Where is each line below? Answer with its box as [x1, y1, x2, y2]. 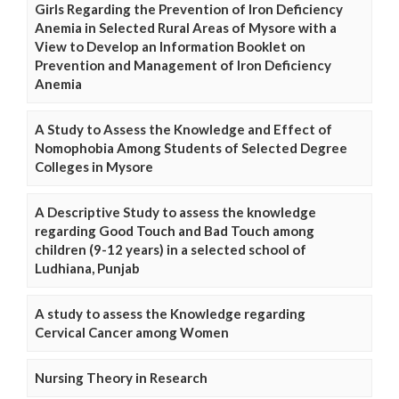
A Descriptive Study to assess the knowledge [35, 204, 316, 221]
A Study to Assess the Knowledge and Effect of [35, 121, 332, 138]
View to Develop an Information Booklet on [35, 38, 305, 55]
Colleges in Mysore [35, 159, 153, 175]
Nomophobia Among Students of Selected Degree [35, 140, 347, 157]
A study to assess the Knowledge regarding [35, 305, 305, 322]
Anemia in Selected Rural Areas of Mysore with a [35, 20, 337, 37]
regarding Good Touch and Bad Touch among [35, 223, 314, 240]
